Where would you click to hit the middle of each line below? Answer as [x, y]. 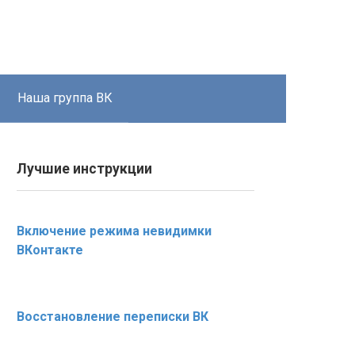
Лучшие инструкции [84, 169]
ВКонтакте [50, 250]
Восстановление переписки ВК [113, 317]
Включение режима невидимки [114, 231]
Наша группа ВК [65, 98]
